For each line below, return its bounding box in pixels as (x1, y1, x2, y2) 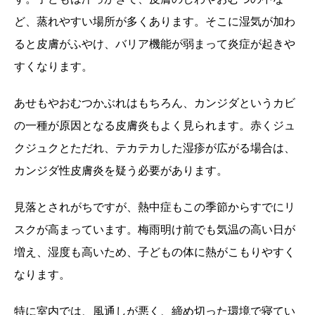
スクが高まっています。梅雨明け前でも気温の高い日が (14, 221, 295, 236)
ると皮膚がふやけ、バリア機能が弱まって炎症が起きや (14, 36, 295, 51)
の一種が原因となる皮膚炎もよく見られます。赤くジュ (14, 117, 295, 132)
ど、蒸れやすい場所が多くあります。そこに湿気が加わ (14, 13, 295, 28)
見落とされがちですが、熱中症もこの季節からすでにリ (14, 199, 295, 214)
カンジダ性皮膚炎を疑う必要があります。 (14, 162, 228, 177)
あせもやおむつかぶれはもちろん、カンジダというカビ (14, 95, 295, 110)
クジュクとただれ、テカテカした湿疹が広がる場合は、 (14, 140, 295, 155)
